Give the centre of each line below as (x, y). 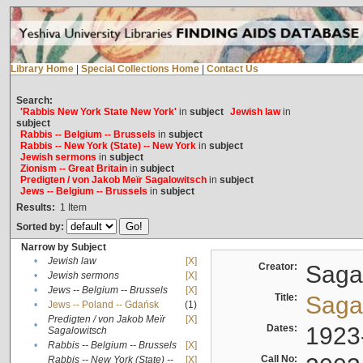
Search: (34, 101)
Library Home (42, 69)
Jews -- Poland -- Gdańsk (103, 305)
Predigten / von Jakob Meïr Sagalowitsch (113, 180)
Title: (288, 298)
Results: (35, 208)
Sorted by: (41, 227)
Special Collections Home (140, 69)
